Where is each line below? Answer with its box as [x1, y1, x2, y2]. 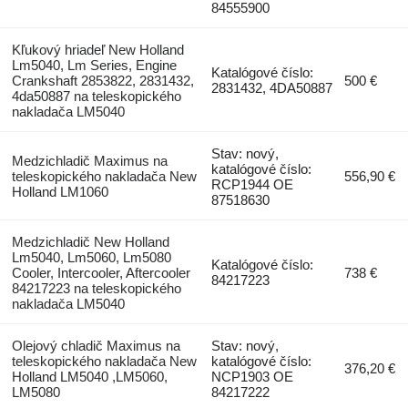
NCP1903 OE [211, 369, 294, 385]
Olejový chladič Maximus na [11, 338, 180, 354]
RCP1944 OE [211, 177, 294, 193]
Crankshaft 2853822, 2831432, [11, 73, 194, 89]
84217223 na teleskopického [11, 280, 181, 297]
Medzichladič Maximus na [11, 153, 168, 169]
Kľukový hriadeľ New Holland [11, 42, 184, 58]
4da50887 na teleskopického [11, 88, 181, 105]
